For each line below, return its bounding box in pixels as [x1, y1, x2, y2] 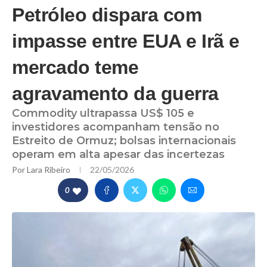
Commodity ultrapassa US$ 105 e [12, 107, 194, 120]
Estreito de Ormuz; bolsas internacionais [12, 134, 236, 148]
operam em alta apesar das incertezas [12, 148, 225, 162]
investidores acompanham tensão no [12, 120, 219, 134]
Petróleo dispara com [12, 4, 201, 26]
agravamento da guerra [12, 83, 219, 105]
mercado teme [12, 57, 138, 79]
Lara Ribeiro [27, 164, 72, 175]
